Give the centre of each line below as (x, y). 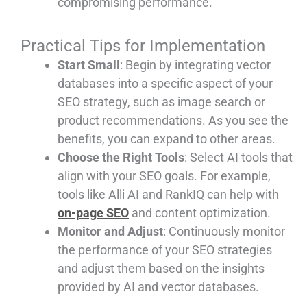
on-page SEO (93, 213)
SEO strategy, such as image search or (161, 102)
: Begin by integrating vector (195, 65)
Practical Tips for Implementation (143, 46)
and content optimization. (200, 213)
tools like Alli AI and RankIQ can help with (168, 195)
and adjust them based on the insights (161, 269)
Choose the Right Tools (121, 158)
